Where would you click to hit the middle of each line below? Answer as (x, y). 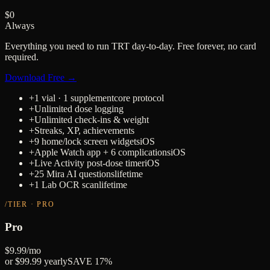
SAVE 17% (90, 261)
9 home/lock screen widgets (87, 142)
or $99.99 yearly (36, 261)
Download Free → (41, 78)
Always (20, 26)
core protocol (139, 98)
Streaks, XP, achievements (84, 131)
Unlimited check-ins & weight (92, 120)
